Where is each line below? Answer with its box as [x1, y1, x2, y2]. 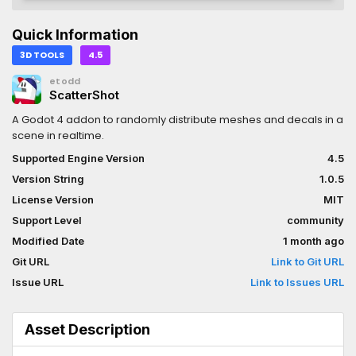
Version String [12, 172, 84, 186]
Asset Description [25, 321, 150, 339]
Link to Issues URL [250, 276, 344, 289]
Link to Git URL [271, 255, 344, 269]
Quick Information [12, 26, 138, 44]
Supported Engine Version [12, 152, 145, 165]
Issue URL [12, 276, 64, 289]
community [287, 214, 344, 227]
